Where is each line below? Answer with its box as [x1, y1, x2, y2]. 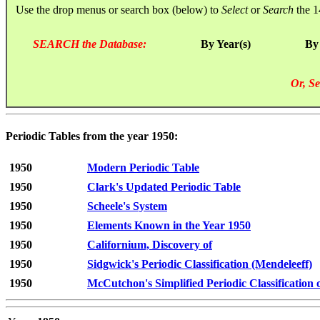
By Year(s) [201, 37, 251, 50]
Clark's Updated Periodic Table [87, 181, 241, 194]
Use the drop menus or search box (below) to [7, 3, 221, 16]
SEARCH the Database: [33, 37, 146, 50]
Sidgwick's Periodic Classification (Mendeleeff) [87, 258, 312, 271]
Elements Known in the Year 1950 [87, 219, 251, 232]
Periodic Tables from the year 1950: [6, 130, 178, 143]
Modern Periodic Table [87, 161, 199, 174]
